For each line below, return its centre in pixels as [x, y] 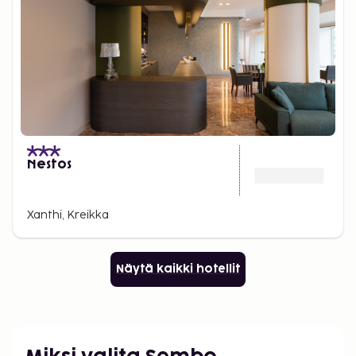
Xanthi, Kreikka [68, 215]
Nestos [49, 164]
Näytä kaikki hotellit [178, 269]
